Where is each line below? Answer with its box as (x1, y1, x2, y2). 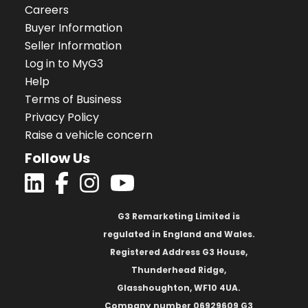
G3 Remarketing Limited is (118, 210, 240, 223)
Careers (25, 2, 69, 19)
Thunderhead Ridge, (131, 264, 226, 276)
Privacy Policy (25, 109, 99, 126)
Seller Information (25, 38, 122, 54)
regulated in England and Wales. (102, 228, 255, 241)
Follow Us (25, 148, 90, 168)
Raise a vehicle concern (25, 127, 153, 144)
